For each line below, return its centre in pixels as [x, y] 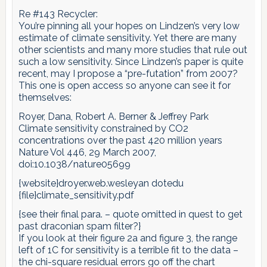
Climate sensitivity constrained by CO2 [103, 128]
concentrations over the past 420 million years [120, 140]
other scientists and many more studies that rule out [133, 49]
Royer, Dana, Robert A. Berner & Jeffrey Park [113, 116]
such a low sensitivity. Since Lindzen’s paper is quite [131, 61]
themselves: [45, 97]
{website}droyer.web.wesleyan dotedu [101, 183]
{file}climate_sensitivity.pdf [76, 195]
